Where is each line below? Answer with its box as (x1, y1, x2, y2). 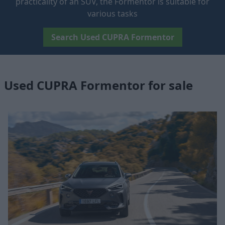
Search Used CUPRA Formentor (51, 32, 174, 43)
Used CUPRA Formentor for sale (4, 76, 193, 93)
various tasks (87, 8, 138, 19)
